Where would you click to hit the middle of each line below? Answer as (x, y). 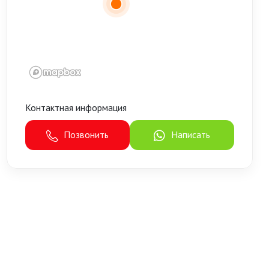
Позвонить (85, 135)
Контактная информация (76, 108)
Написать (189, 135)
